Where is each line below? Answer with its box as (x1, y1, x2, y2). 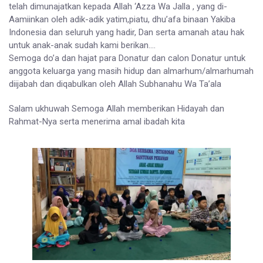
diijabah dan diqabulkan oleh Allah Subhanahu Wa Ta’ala (9, 79, 221, 90)
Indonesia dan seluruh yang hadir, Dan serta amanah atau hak (9, 27, 244, 38)
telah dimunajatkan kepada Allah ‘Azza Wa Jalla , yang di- (9, 1, 227, 12)
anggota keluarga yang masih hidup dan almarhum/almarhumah (9, 66, 254, 77)
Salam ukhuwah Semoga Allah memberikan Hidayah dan (9, 103, 224, 114)
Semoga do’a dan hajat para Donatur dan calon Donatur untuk (9, 53, 245, 64)
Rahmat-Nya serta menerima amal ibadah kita (9, 116, 185, 127)
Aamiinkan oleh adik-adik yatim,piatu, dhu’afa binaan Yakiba (9, 14, 235, 25)
